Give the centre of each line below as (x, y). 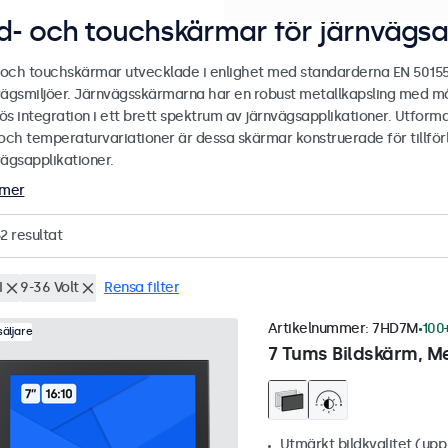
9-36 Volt (49, 288)
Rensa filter (141, 288)
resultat (34, 236)
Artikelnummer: (319, 329)
